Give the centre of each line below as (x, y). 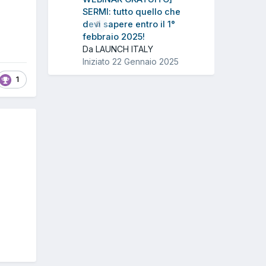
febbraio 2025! (114, 37)
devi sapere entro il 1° (129, 24)
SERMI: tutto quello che (132, 12)
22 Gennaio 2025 (145, 61)
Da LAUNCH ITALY (118, 49)
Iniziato (97, 61)
